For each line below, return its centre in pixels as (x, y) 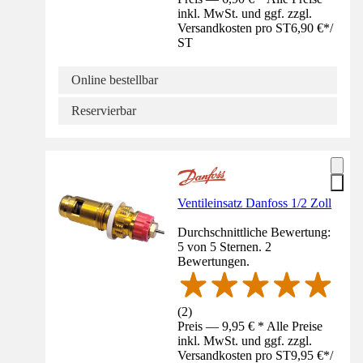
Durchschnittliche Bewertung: (254, 232)
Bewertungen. (214, 261)
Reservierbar (104, 110)
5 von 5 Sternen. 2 (225, 246)
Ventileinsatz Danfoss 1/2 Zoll (255, 203)
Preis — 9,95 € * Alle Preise (250, 327)
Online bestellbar (115, 79)
